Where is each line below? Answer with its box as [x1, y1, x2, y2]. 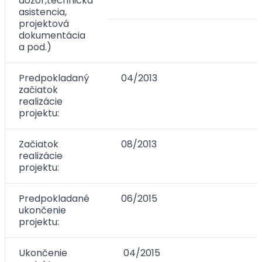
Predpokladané [19, 192, 89, 205]
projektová [19, 17, 69, 30]
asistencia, [19, 5, 67, 19]
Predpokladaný [19, 71, 89, 85]
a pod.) [19, 40, 51, 54]
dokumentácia [19, 29, 85, 42]
